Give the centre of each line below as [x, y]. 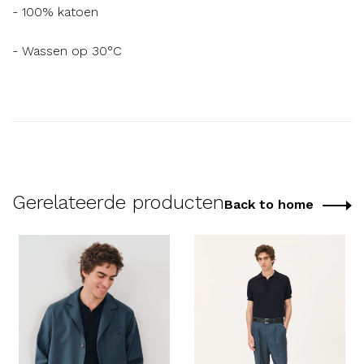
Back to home [269, 204]
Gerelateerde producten [118, 202]
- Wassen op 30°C [67, 51]
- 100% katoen [55, 12]
